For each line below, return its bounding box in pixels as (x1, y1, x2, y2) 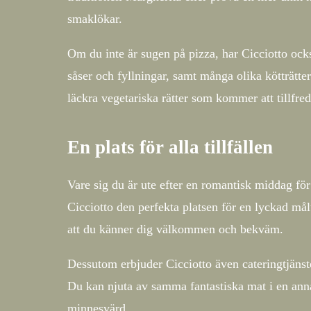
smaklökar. (67, 12, 122, 26)
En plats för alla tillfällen (67, 137, 273, 158)
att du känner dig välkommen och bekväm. (67, 222, 283, 237)
